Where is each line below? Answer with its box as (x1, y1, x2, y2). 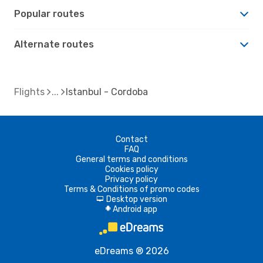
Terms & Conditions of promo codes (63, 184, 200, 194)
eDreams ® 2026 (94, 245, 169, 257)
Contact (115, 134, 148, 144)
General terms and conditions (75, 154, 188, 164)
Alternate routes (14, 38, 94, 50)
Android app (113, 204, 157, 214)
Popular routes (14, 8, 85, 19)
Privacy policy (105, 174, 158, 184)
